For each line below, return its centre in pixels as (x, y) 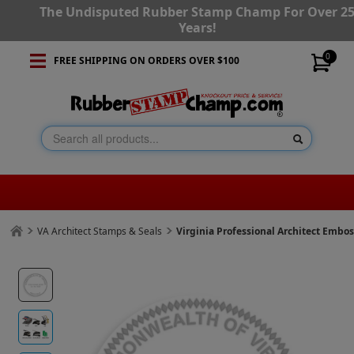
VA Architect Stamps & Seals (100, 232)
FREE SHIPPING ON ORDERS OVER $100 (146, 60)
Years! (197, 28)
